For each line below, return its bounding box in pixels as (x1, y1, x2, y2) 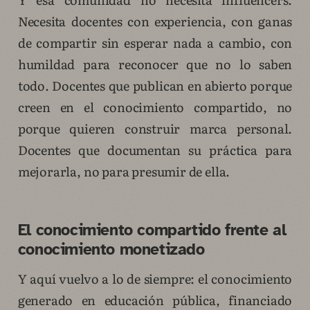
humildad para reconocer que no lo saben (17, 55, 293, 74)
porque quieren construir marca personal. (17, 119, 293, 138)
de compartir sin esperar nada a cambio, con (17, 33, 293, 53)
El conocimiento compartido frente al (17, 220, 286, 241)
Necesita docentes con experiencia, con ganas (17, 12, 293, 31)
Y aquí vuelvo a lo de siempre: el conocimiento (17, 269, 293, 289)
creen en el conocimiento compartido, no (17, 98, 293, 117)
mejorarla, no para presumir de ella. (17, 162, 230, 181)
